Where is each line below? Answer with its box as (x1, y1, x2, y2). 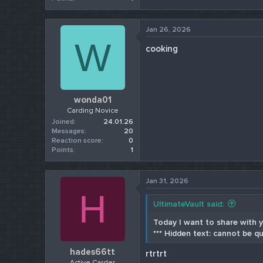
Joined (52, 117, 75, 127)
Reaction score (52, 136, 102, 146)
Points (52, 146, 74, 155)
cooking (146, 43, 178, 54)
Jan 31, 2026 (146, 177, 189, 186)
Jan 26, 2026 (146, 25, 191, 34)
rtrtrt (146, 248, 167, 259)
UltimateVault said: (153, 199, 224, 210)
